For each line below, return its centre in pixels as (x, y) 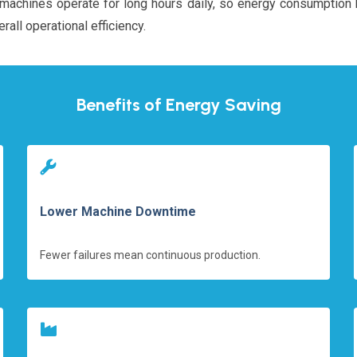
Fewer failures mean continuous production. (150, 255)
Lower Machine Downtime (118, 211)
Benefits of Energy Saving (178, 104)
